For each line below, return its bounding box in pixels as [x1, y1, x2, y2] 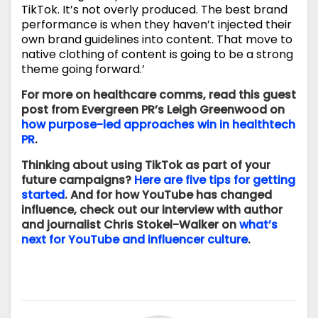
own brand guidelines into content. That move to [21, 31, 292, 48]
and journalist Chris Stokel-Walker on [21, 216, 239, 234]
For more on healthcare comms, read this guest [21, 87, 296, 104]
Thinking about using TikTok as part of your [21, 157, 270, 174]
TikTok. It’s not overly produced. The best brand [21, 1, 287, 18]
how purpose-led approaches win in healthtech [21, 116, 295, 133]
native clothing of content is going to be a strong [21, 46, 293, 63]
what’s [239, 216, 278, 234]
